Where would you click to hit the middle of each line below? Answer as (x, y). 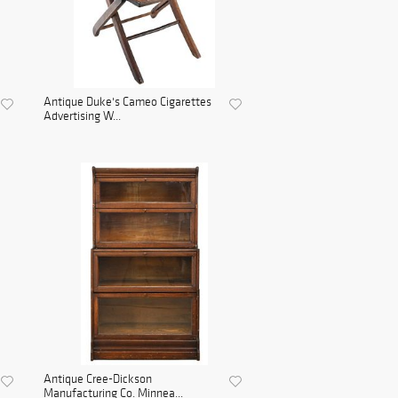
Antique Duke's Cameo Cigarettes (127, 102)
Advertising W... (82, 116)
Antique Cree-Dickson (97, 379)
